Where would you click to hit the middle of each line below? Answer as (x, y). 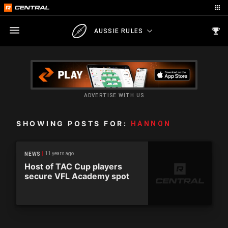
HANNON (151, 124)
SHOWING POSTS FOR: (74, 123)
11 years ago (59, 153)
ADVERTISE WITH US (114, 95)
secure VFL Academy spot (77, 176)
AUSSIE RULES (119, 31)
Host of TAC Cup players (73, 166)
